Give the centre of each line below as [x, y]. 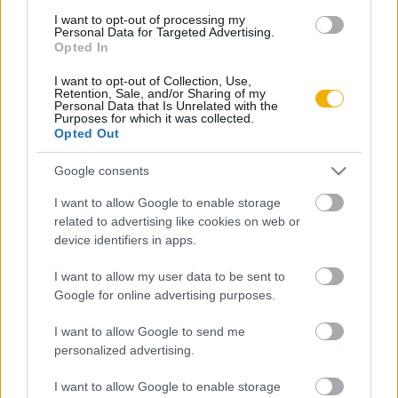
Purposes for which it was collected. [154, 118]
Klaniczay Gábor [132, 48]
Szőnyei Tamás [129, 138]
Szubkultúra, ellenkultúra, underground [227, 72]
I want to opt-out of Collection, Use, [153, 80]
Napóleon [119, 252]
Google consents [102, 171]
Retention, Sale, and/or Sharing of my [160, 93]
